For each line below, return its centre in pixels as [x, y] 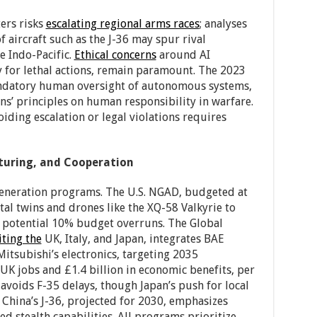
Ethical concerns [115, 55]
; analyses [223, 24]
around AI [183, 55]
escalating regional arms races [122, 24]
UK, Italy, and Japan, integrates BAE [133, 239]
